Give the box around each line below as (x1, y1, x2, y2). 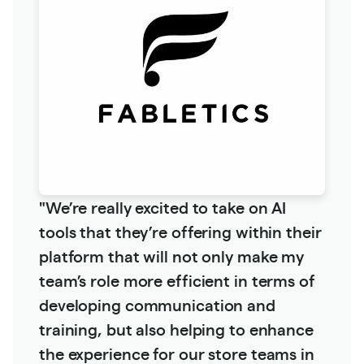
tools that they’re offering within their (39, 219, 322, 242)
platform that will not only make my (39, 244, 305, 266)
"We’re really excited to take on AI (39, 195, 287, 218)
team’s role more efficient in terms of (39, 268, 315, 291)
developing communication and (39, 292, 275, 315)
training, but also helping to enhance (39, 317, 314, 340)
